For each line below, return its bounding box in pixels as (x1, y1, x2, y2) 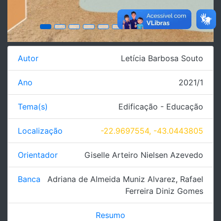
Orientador (18, 149, 58, 160)
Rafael (180, 174, 203, 184)
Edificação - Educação (118, 101, 203, 111)
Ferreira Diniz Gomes (125, 185, 203, 196)
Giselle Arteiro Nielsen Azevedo (84, 149, 203, 160)
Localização (18, 125, 63, 136)
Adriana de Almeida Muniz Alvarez (47, 174, 176, 184)
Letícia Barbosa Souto (121, 53, 203, 63)
